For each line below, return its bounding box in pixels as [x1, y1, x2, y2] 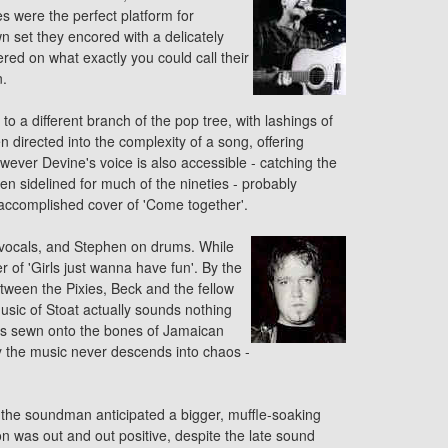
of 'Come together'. [123, 194, 248, 214]
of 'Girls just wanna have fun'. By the [8, 257, 242, 277]
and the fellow [142, 278, 234, 298]
